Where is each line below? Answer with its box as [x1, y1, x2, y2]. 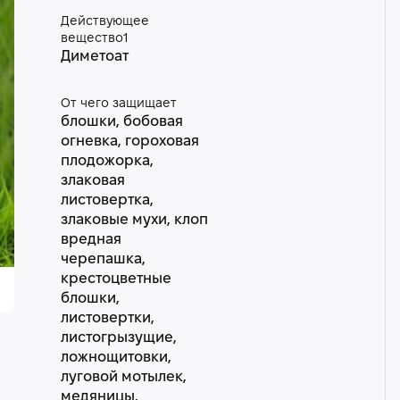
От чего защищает [60, 98, 177, 110]
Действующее [60, 16, 149, 28]
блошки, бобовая [60, 115, 183, 129]
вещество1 [60, 33, 128, 45]
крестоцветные [60, 272, 171, 286]
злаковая [60, 174, 125, 187]
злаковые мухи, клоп [60, 213, 208, 227]
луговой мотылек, [60, 371, 187, 384]
